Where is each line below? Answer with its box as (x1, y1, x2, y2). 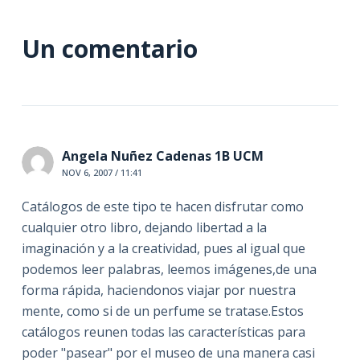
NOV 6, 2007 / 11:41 (61, 166, 142, 178)
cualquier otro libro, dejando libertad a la (21, 218, 267, 236)
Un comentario (21, 31, 198, 65)
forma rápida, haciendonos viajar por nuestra (21, 280, 296, 299)
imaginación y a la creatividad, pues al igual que (21, 239, 305, 257)
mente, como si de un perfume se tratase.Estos (21, 301, 304, 320)
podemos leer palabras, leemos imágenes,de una (21, 260, 317, 278)
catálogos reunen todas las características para (21, 322, 305, 341)
